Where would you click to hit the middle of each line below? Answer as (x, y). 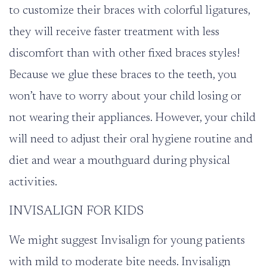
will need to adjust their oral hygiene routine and (131, 139)
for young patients (198, 240)
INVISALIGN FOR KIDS (76, 211)
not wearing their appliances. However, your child (132, 118)
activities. (33, 182)
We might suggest (55, 240)
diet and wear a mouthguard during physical (119, 161)
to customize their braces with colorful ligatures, (129, 10)
